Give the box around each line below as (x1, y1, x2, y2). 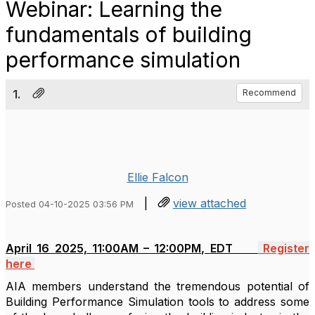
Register (257, 241, 309, 255)
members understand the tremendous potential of (32, 279, 310, 293)
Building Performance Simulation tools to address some (6, 295, 309, 309)
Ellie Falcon (127, 170, 188, 184)
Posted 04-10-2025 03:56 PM (6, 199, 134, 210)
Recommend (243, 87, 296, 98)
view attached (173, 196, 246, 210)
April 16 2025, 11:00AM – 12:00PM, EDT (6, 241, 258, 255)
